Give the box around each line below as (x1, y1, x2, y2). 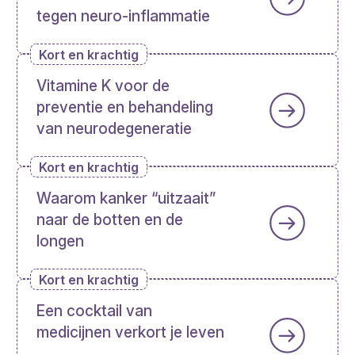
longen (36, 232, 85, 251)
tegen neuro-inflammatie (36, 7, 211, 26)
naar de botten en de (36, 211, 184, 230)
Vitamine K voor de (36, 77, 170, 96)
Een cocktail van (36, 302, 153, 321)
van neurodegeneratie (36, 120, 193, 139)
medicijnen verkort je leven (36, 323, 225, 342)
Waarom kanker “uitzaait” (36, 189, 216, 208)
